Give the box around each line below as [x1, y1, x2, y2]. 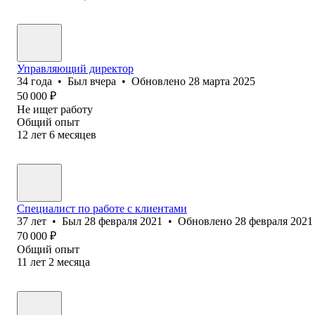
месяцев [58, 128, 96, 141]
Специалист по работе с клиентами [17, 202, 187, 214]
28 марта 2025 [188, 75, 255, 87]
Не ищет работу [17, 103, 93, 115]
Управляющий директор [17, 62, 134, 75]
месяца [57, 255, 90, 268]
